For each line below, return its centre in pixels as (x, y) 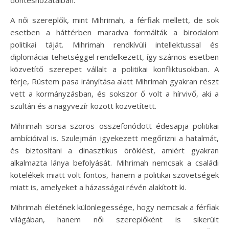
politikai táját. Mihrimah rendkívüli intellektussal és (114, 44)
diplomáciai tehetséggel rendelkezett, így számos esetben (114, 57)
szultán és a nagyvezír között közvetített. (83, 106)
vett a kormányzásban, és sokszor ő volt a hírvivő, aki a (114, 94)
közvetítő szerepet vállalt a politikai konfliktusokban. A (114, 69)
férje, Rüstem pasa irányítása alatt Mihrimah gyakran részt (114, 81)
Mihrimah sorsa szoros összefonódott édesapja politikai (114, 126)
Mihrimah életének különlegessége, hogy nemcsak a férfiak (114, 207)
